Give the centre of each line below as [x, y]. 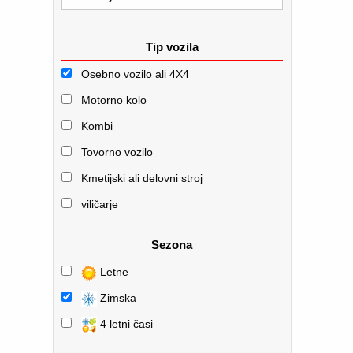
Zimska [117, 298]
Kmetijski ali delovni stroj [142, 178]
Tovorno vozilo [117, 152]
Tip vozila [172, 47]
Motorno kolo [114, 100]
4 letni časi [125, 324]
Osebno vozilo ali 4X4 [135, 74]
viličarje [100, 204]
